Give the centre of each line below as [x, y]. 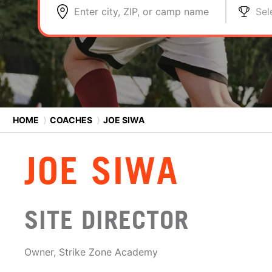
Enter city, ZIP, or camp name [141, 12]
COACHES [71, 120]
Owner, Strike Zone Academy [91, 252]
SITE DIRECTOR [107, 220]
